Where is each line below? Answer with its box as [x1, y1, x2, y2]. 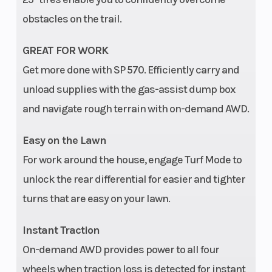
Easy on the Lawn [22, 133, 106, 147]
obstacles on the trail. [22, 12, 121, 25]
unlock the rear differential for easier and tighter [22, 172, 245, 186]
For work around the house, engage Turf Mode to [22, 152, 242, 166]
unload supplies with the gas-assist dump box [22, 82, 236, 96]
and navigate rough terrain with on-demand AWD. [22, 101, 249, 115]
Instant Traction [22, 223, 100, 237]
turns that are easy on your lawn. [22, 191, 170, 205]
